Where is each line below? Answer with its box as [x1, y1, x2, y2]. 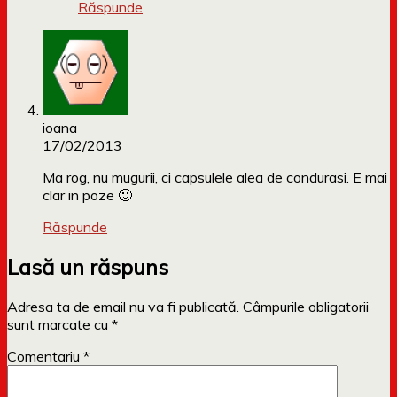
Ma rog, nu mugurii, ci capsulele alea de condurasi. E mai [43, 168, 387, 187]
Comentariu [7, 347, 83, 366]
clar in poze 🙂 [43, 186, 132, 205]
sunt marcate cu [7, 315, 112, 334]
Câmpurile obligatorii [243, 298, 369, 316]
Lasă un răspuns [7, 253, 168, 281]
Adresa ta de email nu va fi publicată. [7, 298, 239, 316]
